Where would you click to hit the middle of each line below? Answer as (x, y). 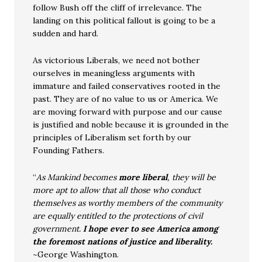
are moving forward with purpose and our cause (128, 112)
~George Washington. (76, 255)
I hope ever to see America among (151, 229)
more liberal (143, 177)
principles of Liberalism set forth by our (112, 138)
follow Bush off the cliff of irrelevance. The (118, 8)
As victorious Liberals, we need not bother (117, 61)
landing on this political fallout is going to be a (124, 21)
